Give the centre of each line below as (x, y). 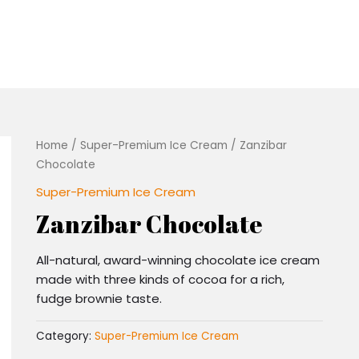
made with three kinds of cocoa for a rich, (160, 279)
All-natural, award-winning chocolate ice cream (177, 260)
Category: (65, 336)
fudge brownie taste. (99, 298)
